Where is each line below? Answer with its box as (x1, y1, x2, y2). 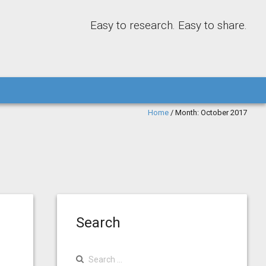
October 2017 (201, 108, 247, 117)
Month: (175, 108, 201, 117)
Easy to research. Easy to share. (90, 18, 247, 32)
